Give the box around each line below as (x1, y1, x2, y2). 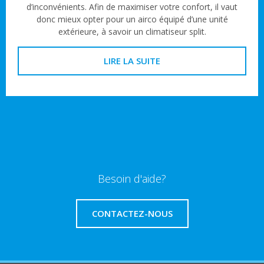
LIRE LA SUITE (104, 55, 160, 67)
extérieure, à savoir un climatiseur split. (58, 26, 206, 37)
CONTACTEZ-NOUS (91, 207, 173, 219)
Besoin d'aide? (98, 171, 166, 186)
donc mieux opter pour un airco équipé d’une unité (36, 14, 228, 25)
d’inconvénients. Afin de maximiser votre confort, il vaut (27, 1, 237, 12)
